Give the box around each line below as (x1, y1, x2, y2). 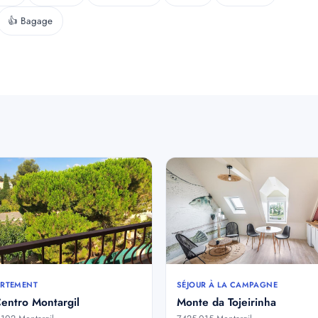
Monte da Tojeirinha (177, 294, 276, 310)
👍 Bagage (8, 14, 53, 28)
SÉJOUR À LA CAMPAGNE (177, 279, 278, 290)
